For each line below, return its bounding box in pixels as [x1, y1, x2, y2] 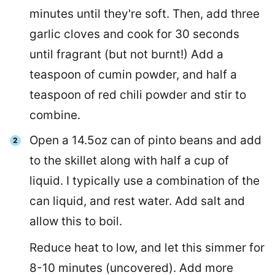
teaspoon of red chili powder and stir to [29, 88, 246, 103]
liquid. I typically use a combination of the [29, 174, 260, 188]
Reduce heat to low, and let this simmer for [29, 241, 265, 255]
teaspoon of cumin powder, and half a [29, 68, 237, 82]
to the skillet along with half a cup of [29, 153, 229, 168]
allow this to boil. [29, 214, 122, 229]
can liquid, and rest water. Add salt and [29, 194, 245, 209]
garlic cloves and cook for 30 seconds [29, 27, 239, 42]
